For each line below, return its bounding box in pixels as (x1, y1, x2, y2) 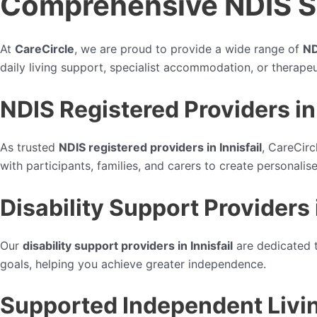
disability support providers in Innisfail (23, 238, 233, 253)
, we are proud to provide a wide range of (74, 42, 303, 57)
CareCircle (15, 42, 74, 57)
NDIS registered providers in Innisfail (59, 139, 262, 154)
